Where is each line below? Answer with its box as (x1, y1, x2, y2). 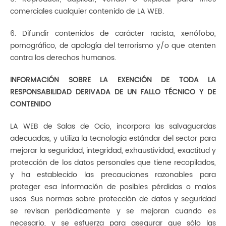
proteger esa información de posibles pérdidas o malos (10, 181, 216, 193)
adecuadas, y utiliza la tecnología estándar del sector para (10, 133, 216, 144)
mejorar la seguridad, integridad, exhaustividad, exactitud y (10, 145, 216, 156)
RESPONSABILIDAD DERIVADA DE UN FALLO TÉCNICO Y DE (10, 86, 216, 98)
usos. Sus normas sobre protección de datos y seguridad (10, 193, 216, 205)
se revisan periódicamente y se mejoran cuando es (10, 205, 216, 217)
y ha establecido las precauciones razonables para (10, 169, 216, 181)
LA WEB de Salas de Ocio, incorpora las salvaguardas (10, 121, 216, 132)
